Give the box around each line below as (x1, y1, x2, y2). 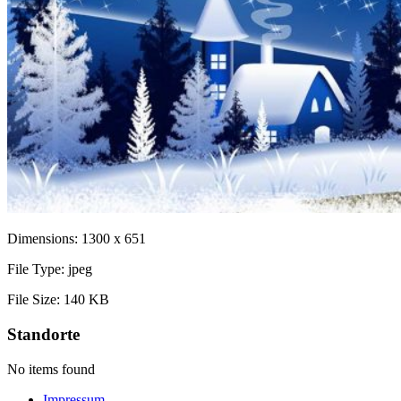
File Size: (7, 292, 60, 308)
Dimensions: (7, 231, 78, 247)
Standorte (7, 325, 80, 345)
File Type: (7, 261, 64, 277)
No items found (7, 361, 95, 377)
